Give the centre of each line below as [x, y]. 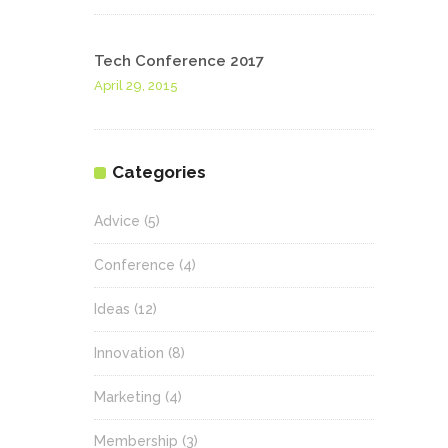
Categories [159, 172]
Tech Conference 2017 [179, 61]
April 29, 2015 [136, 86]
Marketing [127, 397]
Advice [117, 221]
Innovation [129, 353]
